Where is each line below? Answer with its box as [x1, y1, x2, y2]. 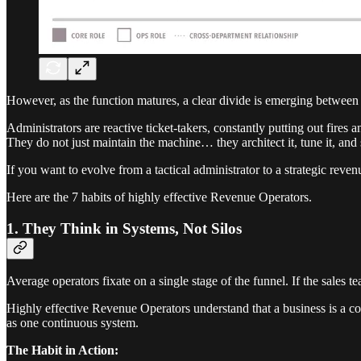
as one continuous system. [6, 316, 139, 330]
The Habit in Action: [6, 343, 118, 358]
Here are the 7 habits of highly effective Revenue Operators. [6, 189, 312, 204]
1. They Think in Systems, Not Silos [6, 219, 242, 237]
